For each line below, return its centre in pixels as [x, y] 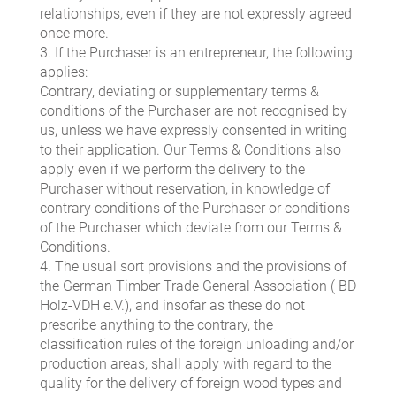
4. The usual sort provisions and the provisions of [193, 267]
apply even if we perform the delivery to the [172, 170]
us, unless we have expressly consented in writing [194, 131]
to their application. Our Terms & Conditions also [190, 150]
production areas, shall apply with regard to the [186, 364]
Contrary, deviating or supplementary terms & [179, 92]
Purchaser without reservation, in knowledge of [185, 189]
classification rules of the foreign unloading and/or [197, 345]
